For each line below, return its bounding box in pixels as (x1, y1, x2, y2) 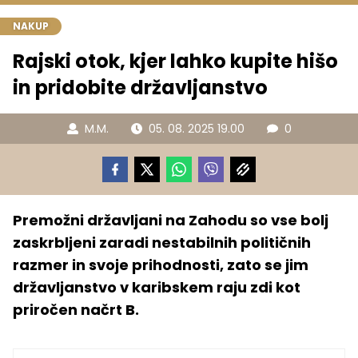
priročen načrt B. (13, 300, 139, 320)
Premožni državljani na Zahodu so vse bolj (13, 210, 328, 231)
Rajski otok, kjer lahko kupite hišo (13, 48, 338, 75)
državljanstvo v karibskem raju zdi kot (13, 277, 300, 298)
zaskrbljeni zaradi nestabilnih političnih (13, 233, 311, 253)
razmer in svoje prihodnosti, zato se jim (13, 255, 308, 276)
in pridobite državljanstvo (13, 74, 268, 101)
